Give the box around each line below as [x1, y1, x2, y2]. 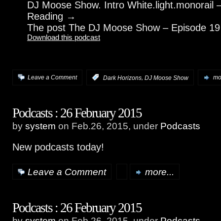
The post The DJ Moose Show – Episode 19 [27, 22, 220, 33]
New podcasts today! [12, 142, 104, 153]
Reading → [27, 10, 76, 22]
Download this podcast [27, 33, 100, 41]
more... [145, 167, 174, 178]
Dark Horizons [103, 74, 142, 81]
